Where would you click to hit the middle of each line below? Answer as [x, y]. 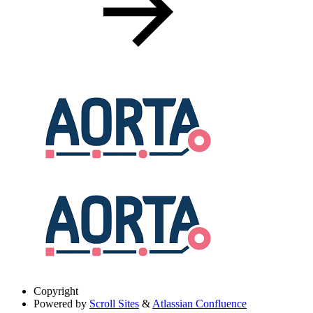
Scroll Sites [114, 304]
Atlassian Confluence [199, 304]
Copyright [56, 291]
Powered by [60, 304]
